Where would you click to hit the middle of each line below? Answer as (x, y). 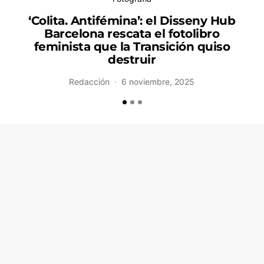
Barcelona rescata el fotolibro (132, 33)
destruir (132, 59)
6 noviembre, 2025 (158, 81)
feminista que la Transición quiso (132, 46)
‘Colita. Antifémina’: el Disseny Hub (132, 20)
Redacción (90, 81)
